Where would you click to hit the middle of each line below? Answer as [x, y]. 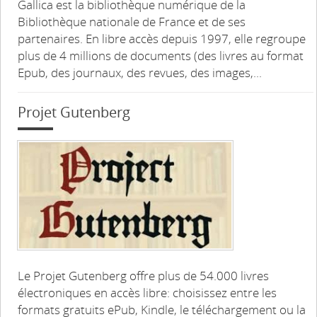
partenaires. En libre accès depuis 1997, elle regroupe [162, 39]
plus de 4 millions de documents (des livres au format [161, 56]
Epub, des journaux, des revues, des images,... [140, 73]
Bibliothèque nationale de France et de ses [132, 22]
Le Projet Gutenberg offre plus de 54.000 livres [144, 276]
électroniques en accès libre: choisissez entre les [148, 293]
